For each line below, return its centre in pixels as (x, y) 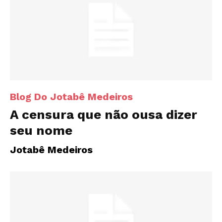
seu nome (41, 130)
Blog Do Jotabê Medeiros (71, 96)
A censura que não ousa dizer (104, 114)
